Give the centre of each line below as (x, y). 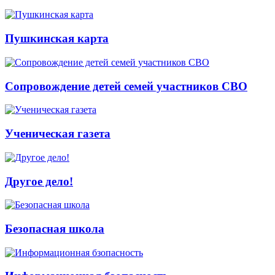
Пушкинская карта (57, 39)
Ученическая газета (58, 134)
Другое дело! (39, 181)
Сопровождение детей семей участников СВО (126, 86)
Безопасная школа (55, 228)
